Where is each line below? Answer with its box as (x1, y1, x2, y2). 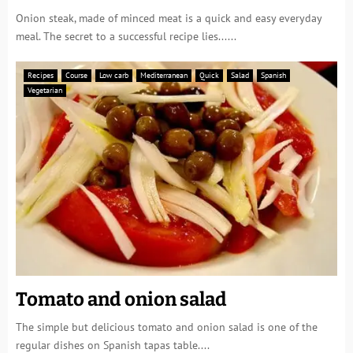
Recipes (28, 70, 54, 80)
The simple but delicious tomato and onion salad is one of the (16, 320, 318, 334)
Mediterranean (140, 70, 188, 80)
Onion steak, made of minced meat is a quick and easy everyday (16, 11, 321, 25)
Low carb (99, 70, 128, 80)
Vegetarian (28, 85, 62, 95)
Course (65, 70, 87, 80)
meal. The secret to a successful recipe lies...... (16, 29, 236, 43)
